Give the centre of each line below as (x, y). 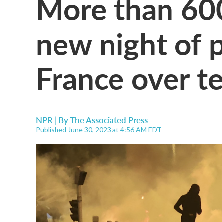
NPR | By (53, 120)
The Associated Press (109, 120)
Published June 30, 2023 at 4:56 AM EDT (99, 130)
